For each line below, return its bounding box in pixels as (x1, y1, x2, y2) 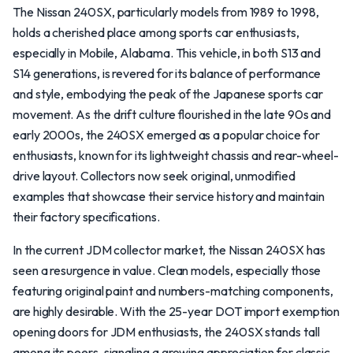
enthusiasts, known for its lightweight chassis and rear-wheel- (13, 147, 340, 163)
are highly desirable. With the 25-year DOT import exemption (13, 303, 340, 319)
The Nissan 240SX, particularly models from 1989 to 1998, (13, 4, 319, 20)
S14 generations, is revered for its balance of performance (13, 65, 321, 81)
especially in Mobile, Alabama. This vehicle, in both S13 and (13, 45, 321, 61)
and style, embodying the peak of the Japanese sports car (13, 86, 323, 102)
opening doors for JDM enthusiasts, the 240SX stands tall (13, 324, 320, 340)
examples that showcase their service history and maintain (13, 188, 325, 204)
